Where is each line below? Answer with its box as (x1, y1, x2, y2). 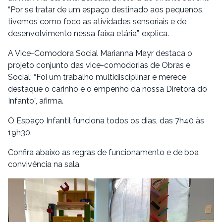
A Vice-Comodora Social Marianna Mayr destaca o (8, 49, 192, 58)
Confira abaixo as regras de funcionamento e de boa (8, 148, 199, 157)
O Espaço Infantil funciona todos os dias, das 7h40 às (8, 116, 204, 125)
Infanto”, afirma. (8, 96, 63, 106)
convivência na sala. (8, 160, 81, 169)
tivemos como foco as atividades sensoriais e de (8, 17, 186, 26)
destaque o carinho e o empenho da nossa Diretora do (8, 84, 207, 94)
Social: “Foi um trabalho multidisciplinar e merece (8, 72, 186, 82)
